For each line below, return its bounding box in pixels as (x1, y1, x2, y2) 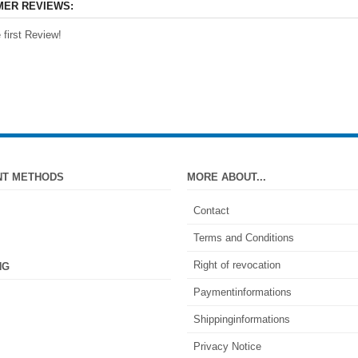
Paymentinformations (193, 285, 292, 298)
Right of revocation (193, 258, 280, 271)
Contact (193, 204, 229, 217)
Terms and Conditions (193, 231, 294, 244)
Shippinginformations (193, 312, 290, 325)
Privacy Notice (193, 340, 261, 352)
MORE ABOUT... (187, 170, 266, 183)
